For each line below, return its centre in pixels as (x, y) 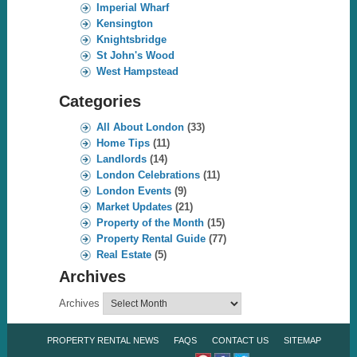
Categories (100, 101)
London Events (133, 190)
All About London (140, 127)
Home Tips (123, 143)
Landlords (121, 159)
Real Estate (124, 254)
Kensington (124, 23)
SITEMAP (303, 341)
